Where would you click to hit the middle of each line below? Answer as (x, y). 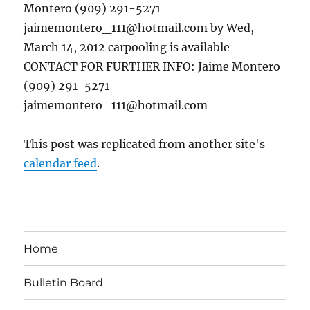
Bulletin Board (64, 282)
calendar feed (61, 163)
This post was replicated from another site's (145, 144)
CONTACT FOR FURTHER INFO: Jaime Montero (152, 66)
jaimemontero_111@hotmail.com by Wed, (139, 28)
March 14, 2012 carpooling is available (127, 47)
